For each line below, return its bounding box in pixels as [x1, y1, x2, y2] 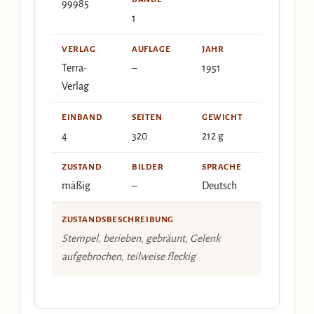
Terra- [62, 62, 87, 74]
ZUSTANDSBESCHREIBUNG [62, 215, 174, 224]
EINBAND [62, 113, 103, 122]
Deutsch [202, 180, 237, 191]
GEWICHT [202, 113, 243, 122]
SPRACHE [202, 163, 242, 172]
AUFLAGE [132, 45, 171, 54]
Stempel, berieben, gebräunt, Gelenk [62, 233, 220, 244]
